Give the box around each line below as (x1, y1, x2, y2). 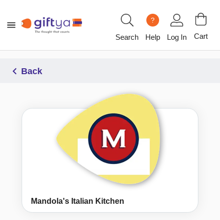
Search (115, 32, 138, 41)
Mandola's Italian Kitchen (31, 197, 124, 206)
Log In (167, 32, 187, 41)
